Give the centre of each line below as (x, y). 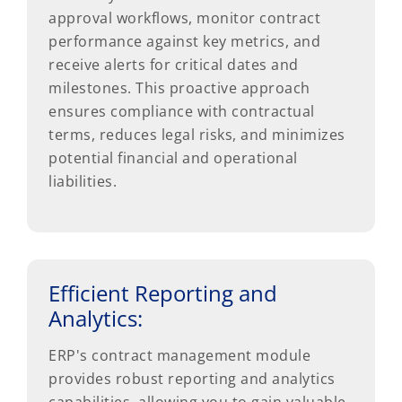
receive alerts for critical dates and (174, 64)
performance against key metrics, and (184, 41)
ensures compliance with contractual (182, 111)
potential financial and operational (173, 157)
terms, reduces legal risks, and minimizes (197, 134)
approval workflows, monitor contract (184, 17)
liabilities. (83, 181)
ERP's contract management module (179, 355)
